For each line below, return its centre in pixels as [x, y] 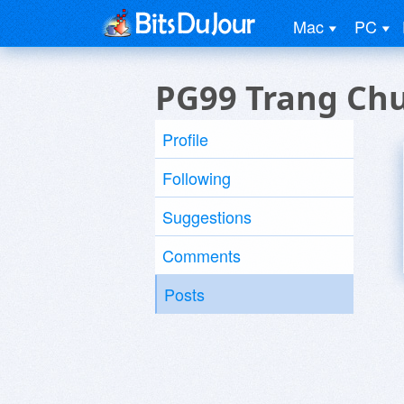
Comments [202, 255]
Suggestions [207, 216]
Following [197, 178]
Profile [185, 139]
